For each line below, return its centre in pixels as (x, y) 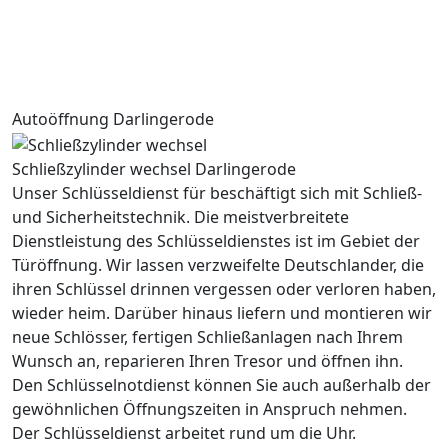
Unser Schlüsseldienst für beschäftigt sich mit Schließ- (217, 193)
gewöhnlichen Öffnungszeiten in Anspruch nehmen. (209, 409)
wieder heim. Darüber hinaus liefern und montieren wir (222, 313)
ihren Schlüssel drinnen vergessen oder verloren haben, (224, 289)
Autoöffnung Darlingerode (113, 119)
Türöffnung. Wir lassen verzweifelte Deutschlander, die (218, 265)
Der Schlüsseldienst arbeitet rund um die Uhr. (184, 433)
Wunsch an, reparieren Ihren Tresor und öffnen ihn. (207, 361)
